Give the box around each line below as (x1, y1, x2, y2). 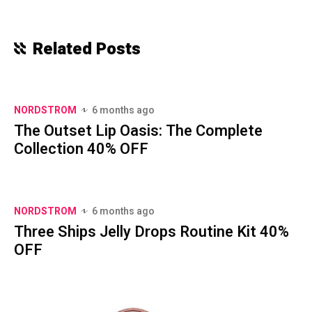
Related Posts (33, 36, 141, 61)
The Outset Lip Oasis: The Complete (14, 119, 263, 142)
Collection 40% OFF (14, 137, 148, 160)
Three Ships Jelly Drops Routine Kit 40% (14, 220, 289, 243)
